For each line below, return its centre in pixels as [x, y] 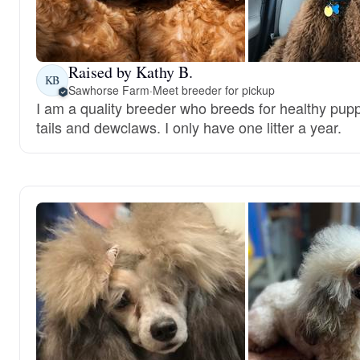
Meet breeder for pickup [213, 90]
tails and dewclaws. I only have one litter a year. [189, 127]
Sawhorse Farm [109, 90]
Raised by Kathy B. [131, 72]
